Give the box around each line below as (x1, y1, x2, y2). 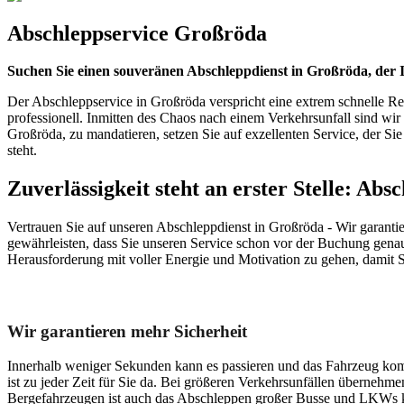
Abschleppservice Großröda (7, 21, 267, 45)
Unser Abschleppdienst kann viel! (7, 284, 253, 304)
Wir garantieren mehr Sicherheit (7, 321, 247, 341)
